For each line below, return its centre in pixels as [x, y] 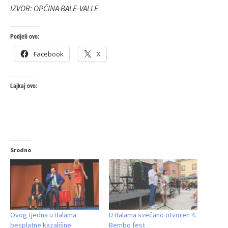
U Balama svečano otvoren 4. [153, 215]
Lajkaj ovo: [24, 86]
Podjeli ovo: [25, 36]
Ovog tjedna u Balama [43, 215]
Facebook [49, 54]
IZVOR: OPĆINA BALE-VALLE [54, 8]
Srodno [21, 150]
